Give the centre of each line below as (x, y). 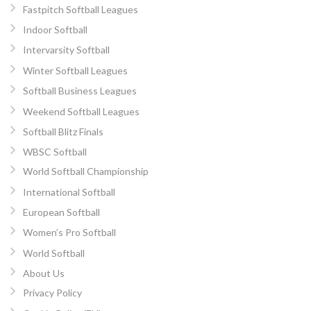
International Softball (69, 192)
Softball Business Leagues (79, 91)
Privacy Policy (52, 293)
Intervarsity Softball (66, 50)
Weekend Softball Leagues (81, 111)
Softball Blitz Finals (63, 131)
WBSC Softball (54, 152)
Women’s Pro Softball (69, 233)
